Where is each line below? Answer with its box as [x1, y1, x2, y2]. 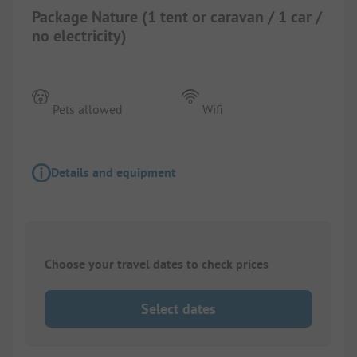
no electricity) [32, 25, 127, 46]
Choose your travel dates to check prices [45, 256, 269, 273]
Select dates [141, 299, 216, 318]
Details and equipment [51, 163, 176, 181]
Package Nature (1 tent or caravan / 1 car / [32, 6, 322, 27]
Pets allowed [53, 100, 124, 117]
